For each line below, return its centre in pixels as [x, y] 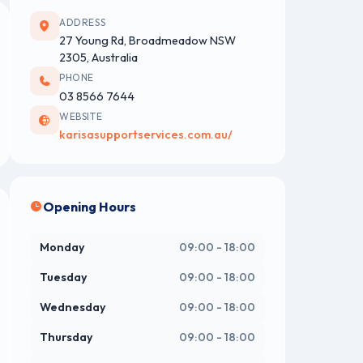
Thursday [66, 337]
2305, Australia [98, 58]
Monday [62, 248]
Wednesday [73, 307]
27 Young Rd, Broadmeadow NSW [147, 41]
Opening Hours [90, 207]
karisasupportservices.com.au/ [146, 135]
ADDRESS [83, 22]
